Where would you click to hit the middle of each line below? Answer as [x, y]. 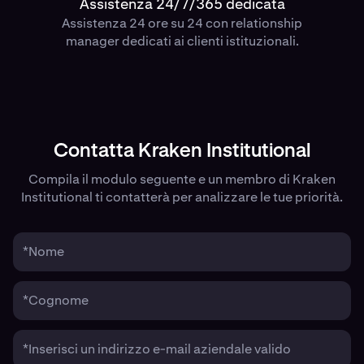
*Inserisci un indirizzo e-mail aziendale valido [157, 349]
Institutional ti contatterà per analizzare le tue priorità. [182, 197]
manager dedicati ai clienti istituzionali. [182, 41]
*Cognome [56, 301]
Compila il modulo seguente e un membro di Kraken [182, 180]
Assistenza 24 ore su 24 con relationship [182, 24]
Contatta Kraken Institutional [182, 152]
